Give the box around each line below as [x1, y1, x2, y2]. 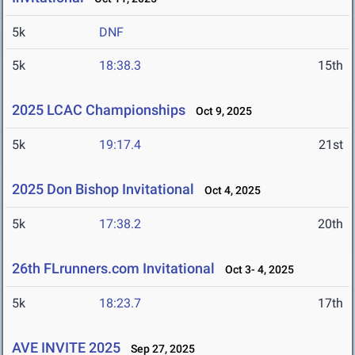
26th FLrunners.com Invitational [12, 260, 215, 277]
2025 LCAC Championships [12, 101, 185, 119]
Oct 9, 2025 [189, 105, 252, 118]
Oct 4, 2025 [197, 184, 261, 197]
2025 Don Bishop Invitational [12, 181, 194, 198]
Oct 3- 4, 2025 [218, 263, 294, 277]
